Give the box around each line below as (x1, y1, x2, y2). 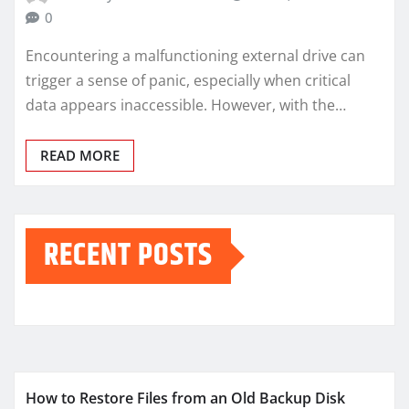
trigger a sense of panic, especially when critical (26, 70, 351, 91)
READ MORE (40, 146, 120, 165)
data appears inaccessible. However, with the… (26, 95, 346, 116)
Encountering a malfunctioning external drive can (26, 46, 365, 67)
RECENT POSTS (44, 232, 213, 280)
